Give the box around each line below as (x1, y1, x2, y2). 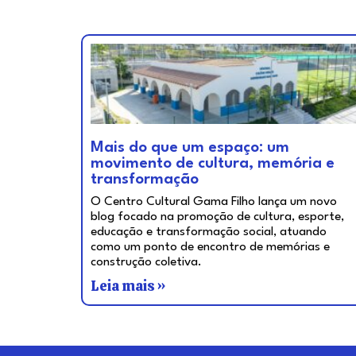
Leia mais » (91, 277, 165, 296)
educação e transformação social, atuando (91, 226, 327, 239)
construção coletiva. (91, 256, 202, 269)
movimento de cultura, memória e (91, 156, 335, 172)
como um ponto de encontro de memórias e (91, 241, 330, 254)
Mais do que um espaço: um (91, 140, 289, 157)
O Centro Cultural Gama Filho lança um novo (91, 195, 337, 209)
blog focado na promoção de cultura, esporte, (91, 211, 344, 224)
